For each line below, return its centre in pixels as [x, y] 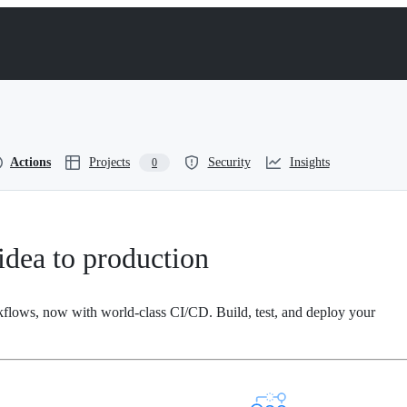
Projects [109, 162]
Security [229, 162]
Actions [30, 162]
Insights [309, 162]
